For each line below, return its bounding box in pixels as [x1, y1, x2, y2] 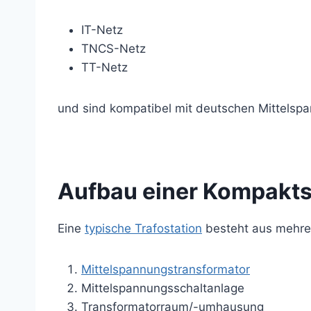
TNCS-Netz [81, 42, 146, 56]
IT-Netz [81, 23, 123, 37]
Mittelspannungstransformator [81, 262, 250, 277]
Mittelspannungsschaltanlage [81, 281, 244, 296]
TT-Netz [81, 60, 128, 75]
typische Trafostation [85, 221, 202, 236]
